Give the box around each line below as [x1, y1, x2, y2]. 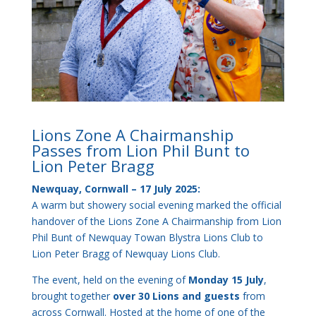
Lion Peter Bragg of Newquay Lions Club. [31, 246, 220, 260]
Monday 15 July [188, 272, 264, 286]
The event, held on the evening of [31, 272, 188, 286]
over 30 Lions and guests [112, 288, 240, 303]
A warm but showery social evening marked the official [31, 197, 281, 212]
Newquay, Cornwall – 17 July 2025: [31, 181, 200, 195]
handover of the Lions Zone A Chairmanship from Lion [31, 214, 281, 228]
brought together [31, 288, 113, 303]
